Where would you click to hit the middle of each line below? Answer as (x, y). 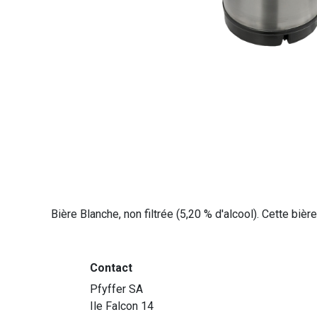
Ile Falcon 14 (122, 306)
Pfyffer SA (116, 289)
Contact (111, 268)
